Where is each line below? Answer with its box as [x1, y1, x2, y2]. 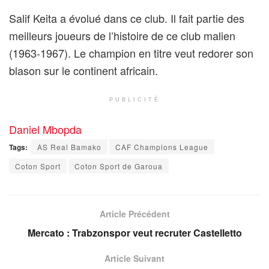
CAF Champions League [115, 141, 208, 152]
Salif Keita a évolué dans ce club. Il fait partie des [9, 10, 244, 26]
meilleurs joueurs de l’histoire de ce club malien [9, 28, 235, 44]
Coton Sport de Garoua [74, 160, 163, 171]
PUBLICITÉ [109, 97, 160, 103]
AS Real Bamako [37, 141, 101, 152]
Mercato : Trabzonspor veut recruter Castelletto [27, 225, 242, 240]
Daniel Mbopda [9, 121, 82, 137]
